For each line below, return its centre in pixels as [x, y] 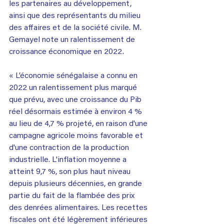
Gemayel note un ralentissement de [73, 40]
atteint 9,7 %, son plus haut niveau [71, 172]
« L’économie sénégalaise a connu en [74, 76]
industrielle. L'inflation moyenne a [69, 160]
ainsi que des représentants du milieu [76, 16]
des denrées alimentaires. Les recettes [79, 208]
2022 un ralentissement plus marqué [74, 88]
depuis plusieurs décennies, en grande [76, 184]
